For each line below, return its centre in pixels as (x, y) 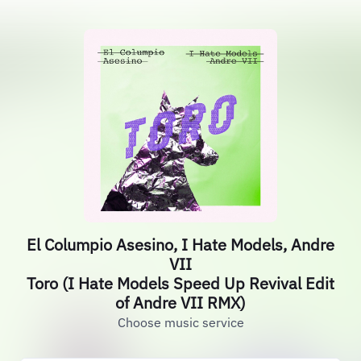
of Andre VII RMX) (180, 303)
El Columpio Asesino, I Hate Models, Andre (180, 245)
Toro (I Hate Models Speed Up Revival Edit (180, 283)
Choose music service (180, 322)
